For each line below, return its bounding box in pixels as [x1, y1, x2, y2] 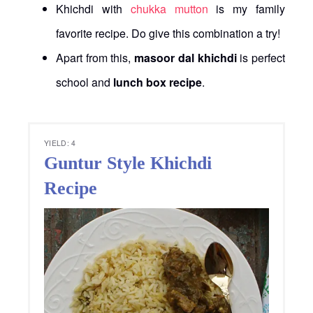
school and [56, 73, 113, 90]
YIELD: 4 [44, 137, 76, 148]
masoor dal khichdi [134, 49, 237, 66]
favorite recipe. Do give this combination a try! [56, 24, 280, 41]
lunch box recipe [113, 73, 202, 90]
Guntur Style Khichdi [44, 152, 212, 173]
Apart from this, [56, 49, 135, 66]
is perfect [236, 49, 286, 66]
